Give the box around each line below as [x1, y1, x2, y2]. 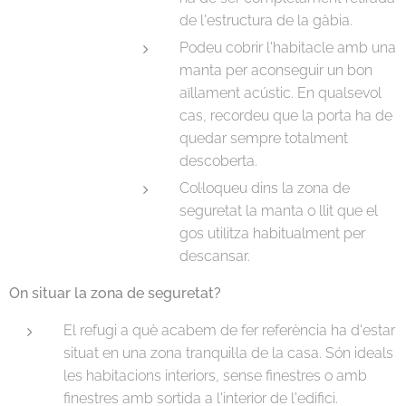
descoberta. [179, 151, 261, 169]
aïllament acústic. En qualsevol [179, 83, 382, 101]
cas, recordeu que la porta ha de [179, 106, 392, 124]
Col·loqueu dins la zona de [179, 179, 350, 197]
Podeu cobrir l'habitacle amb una [179, 38, 396, 56]
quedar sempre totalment [179, 129, 348, 147]
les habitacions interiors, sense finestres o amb [63, 366, 367, 384]
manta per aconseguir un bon [179, 61, 372, 79]
